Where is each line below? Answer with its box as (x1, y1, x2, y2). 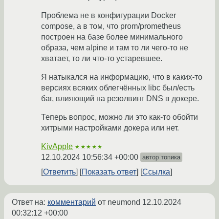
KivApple (41, 142, 73, 151)
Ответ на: (12, 198, 47, 207)
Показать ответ (82, 168, 136, 176)
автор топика (142, 153, 180, 161)
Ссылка (142, 168, 170, 176)
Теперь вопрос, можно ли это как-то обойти (41, 113, 198, 122)
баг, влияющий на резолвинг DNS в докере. (41, 94, 199, 103)
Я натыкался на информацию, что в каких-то (41, 73, 202, 82)
